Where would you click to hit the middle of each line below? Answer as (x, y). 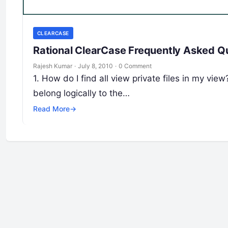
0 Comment (135, 66)
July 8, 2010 (95, 66)
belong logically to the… (81, 93)
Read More (51, 109)
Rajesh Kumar (53, 66)
